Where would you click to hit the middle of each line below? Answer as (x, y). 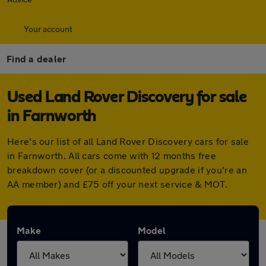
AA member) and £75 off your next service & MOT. (118, 184)
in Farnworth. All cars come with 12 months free (112, 155)
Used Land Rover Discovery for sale (127, 97)
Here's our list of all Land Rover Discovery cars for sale (128, 141)
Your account (48, 29)
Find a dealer (37, 58)
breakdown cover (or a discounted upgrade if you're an (127, 170)
